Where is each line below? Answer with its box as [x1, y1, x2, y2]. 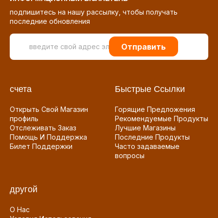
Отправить [121, 41, 166, 52]
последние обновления [10, 17, 90, 25]
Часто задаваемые [115, 142, 180, 151]
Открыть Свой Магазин [10, 105, 88, 114]
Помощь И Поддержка [10, 133, 87, 142]
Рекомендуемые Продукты [115, 114, 208, 123]
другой [10, 184, 37, 195]
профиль [10, 114, 38, 123]
